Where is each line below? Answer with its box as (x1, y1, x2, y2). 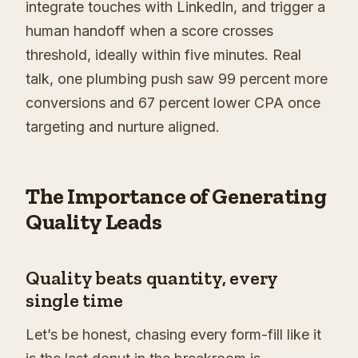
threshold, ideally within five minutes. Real (26, 46, 301, 64)
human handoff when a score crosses (26, 22, 273, 40)
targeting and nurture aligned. (26, 118, 220, 136)
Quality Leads (26, 209, 162, 236)
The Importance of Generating (26, 183, 327, 210)
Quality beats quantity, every (26, 266, 278, 290)
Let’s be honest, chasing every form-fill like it (26, 326, 321, 344)
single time (26, 288, 123, 312)
